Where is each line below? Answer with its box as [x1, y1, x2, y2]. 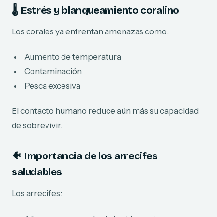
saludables [12, 166, 62, 178]
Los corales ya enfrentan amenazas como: [12, 26, 169, 36]
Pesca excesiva [24, 80, 80, 91]
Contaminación [24, 66, 82, 76]
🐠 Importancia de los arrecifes [12, 150, 158, 162]
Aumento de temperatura [24, 51, 121, 62]
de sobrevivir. [12, 120, 62, 130]
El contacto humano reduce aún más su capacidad [12, 106, 199, 116]
